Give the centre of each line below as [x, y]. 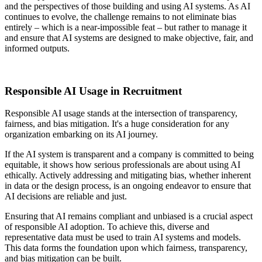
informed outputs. [37, 48]
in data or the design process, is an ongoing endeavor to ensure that [128, 186]
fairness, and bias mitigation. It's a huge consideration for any [117, 124]
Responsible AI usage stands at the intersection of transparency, [121, 113]
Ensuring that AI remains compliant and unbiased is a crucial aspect [129, 216]
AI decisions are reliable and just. [67, 196]
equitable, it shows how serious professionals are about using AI [123, 165]
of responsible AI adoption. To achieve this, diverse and [107, 227]
